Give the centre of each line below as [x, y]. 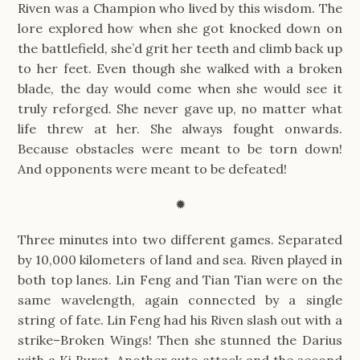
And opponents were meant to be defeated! [153, 168]
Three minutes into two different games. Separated [180, 239]
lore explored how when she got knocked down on [180, 28]
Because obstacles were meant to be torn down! [180, 148]
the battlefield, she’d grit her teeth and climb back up [180, 48]
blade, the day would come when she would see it [180, 88]
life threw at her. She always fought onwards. [180, 128]
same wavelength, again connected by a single [180, 299]
